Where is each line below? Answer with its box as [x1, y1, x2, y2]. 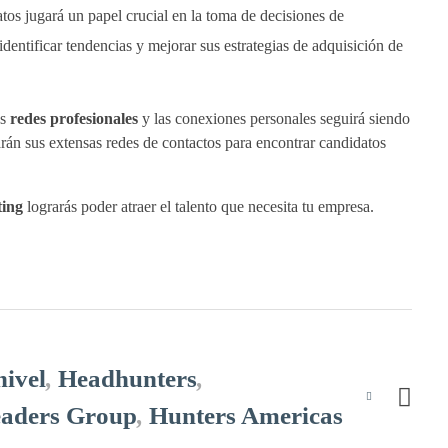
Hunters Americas [148, 402, 343, 430]
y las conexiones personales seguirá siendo [137, 110, 410, 128]
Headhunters [57, 365, 197, 393]
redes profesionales [9, 110, 138, 128]
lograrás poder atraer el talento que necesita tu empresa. [22, 198, 374, 216]
